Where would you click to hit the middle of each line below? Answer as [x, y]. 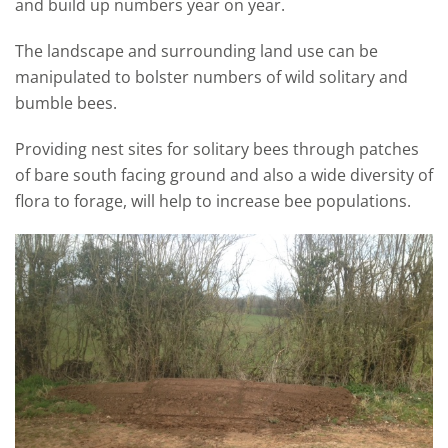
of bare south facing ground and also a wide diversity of [224, 175]
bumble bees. [66, 103]
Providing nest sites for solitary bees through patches [217, 149]
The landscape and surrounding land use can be [196, 51]
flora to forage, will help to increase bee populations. [213, 201]
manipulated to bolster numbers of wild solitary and [211, 77]
